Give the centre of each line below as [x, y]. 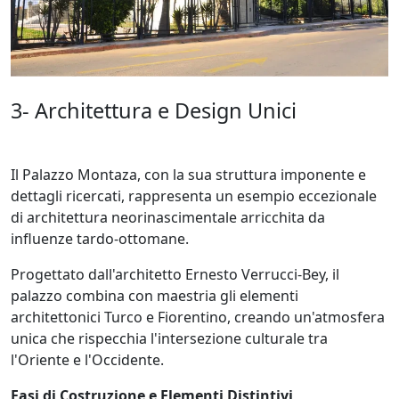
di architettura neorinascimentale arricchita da [168, 217]
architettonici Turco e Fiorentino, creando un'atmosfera [198, 317]
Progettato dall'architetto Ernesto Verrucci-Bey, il [175, 274]
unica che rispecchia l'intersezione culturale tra [169, 338]
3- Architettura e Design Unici [154, 110]
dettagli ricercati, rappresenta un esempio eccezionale [194, 195]
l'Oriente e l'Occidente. [87, 359]
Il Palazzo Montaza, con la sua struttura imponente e [188, 174]
